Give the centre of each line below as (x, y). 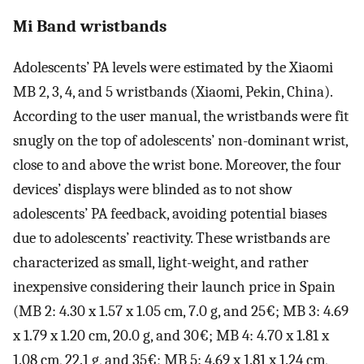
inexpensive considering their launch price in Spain (174, 286)
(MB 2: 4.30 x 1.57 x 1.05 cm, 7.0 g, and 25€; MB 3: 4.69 (181, 311)
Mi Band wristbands (90, 26)
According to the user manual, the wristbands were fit (181, 116)
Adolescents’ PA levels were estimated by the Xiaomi (173, 67)
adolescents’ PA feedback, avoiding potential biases (170, 213)
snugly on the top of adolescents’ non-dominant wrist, (180, 140)
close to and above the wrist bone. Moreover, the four (177, 165)
